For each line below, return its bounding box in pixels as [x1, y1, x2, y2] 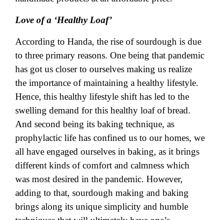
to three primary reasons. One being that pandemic [15, 50, 204, 60]
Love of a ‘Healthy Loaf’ [15, 14, 112, 25]
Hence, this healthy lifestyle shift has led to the [15, 91, 189, 102]
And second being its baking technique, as [15, 118, 174, 129]
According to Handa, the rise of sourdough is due [15, 36, 201, 47]
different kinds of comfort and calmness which [15, 160, 190, 170]
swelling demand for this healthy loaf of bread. [15, 105, 191, 115]
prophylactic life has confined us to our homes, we [15, 132, 205, 143]
